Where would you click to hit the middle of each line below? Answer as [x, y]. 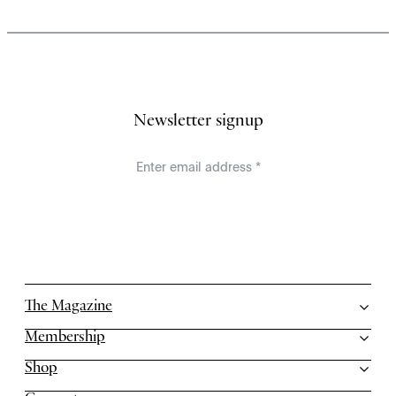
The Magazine [69, 307]
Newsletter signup [198, 122]
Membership [65, 338]
